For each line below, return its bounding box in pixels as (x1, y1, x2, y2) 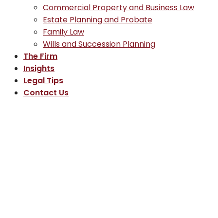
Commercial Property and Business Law (43, 1, 194, 13)
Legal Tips (23, 74, 63, 86)
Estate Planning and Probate (43, 14, 152, 25)
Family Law (43, 26, 84, 37)
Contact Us (23, 87, 69, 98)
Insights (23, 62, 54, 74)
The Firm (23, 50, 57, 62)
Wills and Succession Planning (43, 38, 155, 50)
